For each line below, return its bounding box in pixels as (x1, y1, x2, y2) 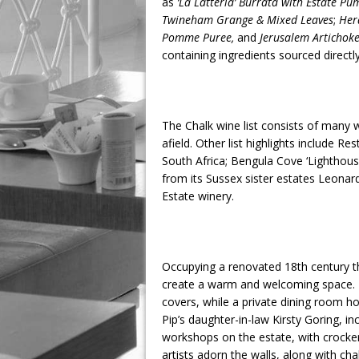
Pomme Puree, (162, 30, 237, 45)
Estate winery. (162, 188, 234, 204)
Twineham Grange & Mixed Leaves (162, 12, 333, 27)
